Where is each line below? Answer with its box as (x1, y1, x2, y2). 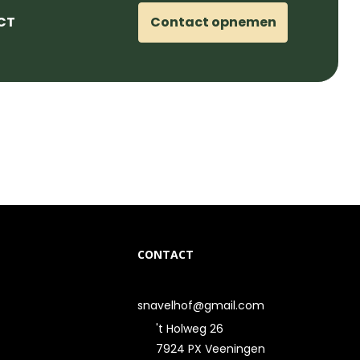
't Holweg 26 (156, 321, 223, 337)
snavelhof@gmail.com (137, 297, 264, 313)
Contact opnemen (149, 12, 276, 31)
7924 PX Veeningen (156, 341, 265, 357)
